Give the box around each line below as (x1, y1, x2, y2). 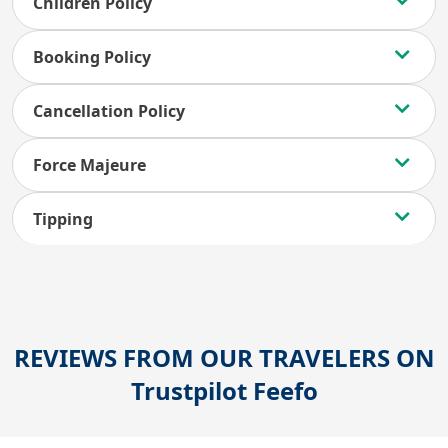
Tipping (33, 208, 93, 230)
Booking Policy (33, 46, 151, 68)
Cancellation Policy (33, 100, 185, 122)
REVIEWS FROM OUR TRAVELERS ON (13, 341, 435, 374)
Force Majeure (33, 154, 146, 176)
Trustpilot (130, 374, 247, 407)
